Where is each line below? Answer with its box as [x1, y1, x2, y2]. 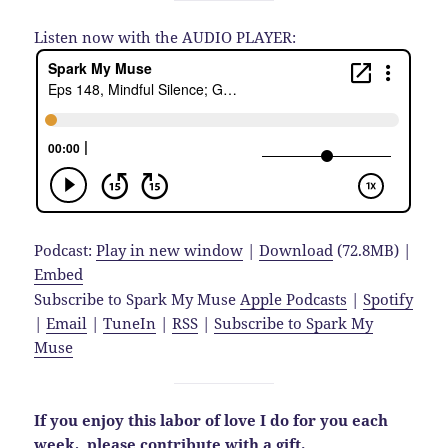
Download [259, 239, 334, 260]
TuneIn [103, 312, 157, 333]
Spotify [363, 288, 414, 309]
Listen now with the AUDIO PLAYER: [34, 26, 297, 47]
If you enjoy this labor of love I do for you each [34, 409, 389, 430]
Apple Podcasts [240, 288, 348, 309]
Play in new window [96, 239, 244, 260]
